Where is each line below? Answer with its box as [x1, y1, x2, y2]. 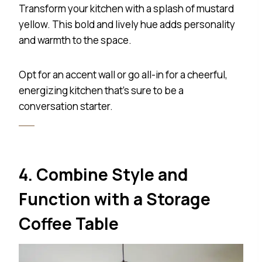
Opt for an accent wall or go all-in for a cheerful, [19, 67, 227, 81]
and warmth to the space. [19, 33, 133, 47]
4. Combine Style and [19, 163, 188, 185]
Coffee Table [19, 212, 119, 235]
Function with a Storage [19, 187, 211, 210]
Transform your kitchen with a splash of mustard [19, 1, 234, 15]
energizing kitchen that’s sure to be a [19, 83, 184, 97]
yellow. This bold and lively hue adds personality [19, 17, 235, 31]
